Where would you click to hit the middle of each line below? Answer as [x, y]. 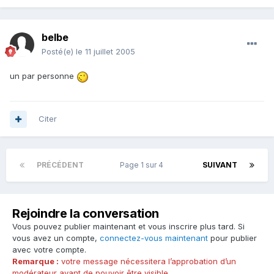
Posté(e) [59, 52]
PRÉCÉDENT [60, 165]
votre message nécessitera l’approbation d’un [147, 261]
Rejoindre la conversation [86, 214]
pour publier [232, 238]
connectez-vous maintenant [154, 238]
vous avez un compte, [56, 238]
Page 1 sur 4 [143, 165]
